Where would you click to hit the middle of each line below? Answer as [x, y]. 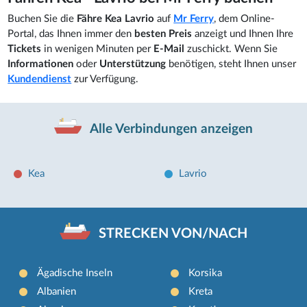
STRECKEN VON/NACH [173, 233]
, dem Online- [245, 19]
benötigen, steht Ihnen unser [233, 64]
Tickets [26, 49]
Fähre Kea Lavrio [116, 19]
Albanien [57, 291]
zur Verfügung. [105, 79]
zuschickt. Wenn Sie [231, 49]
